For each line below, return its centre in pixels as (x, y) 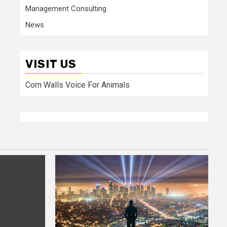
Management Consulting (66, 8)
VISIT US (51, 64)
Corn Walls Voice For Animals (78, 85)
